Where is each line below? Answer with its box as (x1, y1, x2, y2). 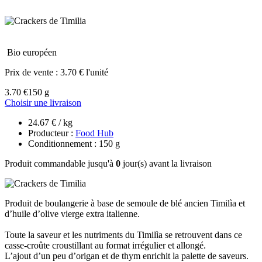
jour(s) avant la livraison (120, 158, 212, 168)
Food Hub (75, 127, 113, 138)
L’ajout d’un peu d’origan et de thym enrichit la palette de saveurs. (5, 250, 249, 261)
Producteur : (28, 127, 75, 138)
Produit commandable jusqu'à (5, 158, 116, 168)
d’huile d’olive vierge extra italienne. (5, 208, 140, 219)
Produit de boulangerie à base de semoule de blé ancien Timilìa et (5, 198, 245, 208)
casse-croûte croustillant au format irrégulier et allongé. (5, 240, 206, 250)
